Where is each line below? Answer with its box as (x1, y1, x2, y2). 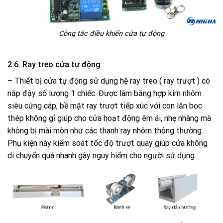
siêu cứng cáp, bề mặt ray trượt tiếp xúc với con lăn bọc (7, 101, 202, 111)
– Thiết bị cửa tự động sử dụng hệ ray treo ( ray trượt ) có (7, 76, 210, 86)
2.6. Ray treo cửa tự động (7, 60, 101, 70)
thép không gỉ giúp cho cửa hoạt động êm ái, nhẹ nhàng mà (7, 113, 211, 123)
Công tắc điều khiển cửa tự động (59, 29, 164, 38)
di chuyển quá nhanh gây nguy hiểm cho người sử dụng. (7, 151, 196, 161)
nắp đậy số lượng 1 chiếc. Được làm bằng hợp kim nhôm (7, 89, 202, 99)
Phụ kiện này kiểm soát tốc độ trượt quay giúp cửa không (7, 138, 208, 148)
